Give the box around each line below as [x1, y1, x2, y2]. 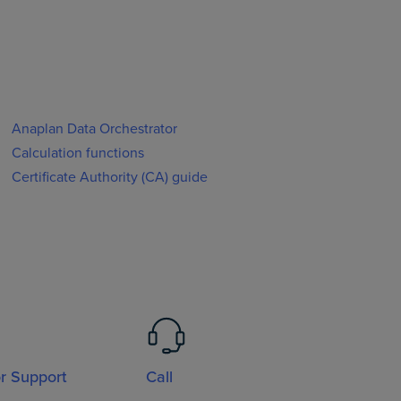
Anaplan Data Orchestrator [12, 120, 178, 138]
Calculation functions [12, 144, 145, 162]
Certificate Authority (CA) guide [12, 168, 209, 186]
